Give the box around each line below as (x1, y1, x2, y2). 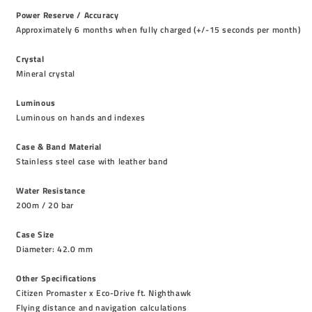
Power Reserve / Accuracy (16, 8, 119, 22)
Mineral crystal (16, 67, 75, 80)
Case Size (16, 228, 54, 241)
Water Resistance (16, 184, 86, 197)
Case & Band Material (16, 140, 102, 153)
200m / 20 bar (16, 198, 74, 212)
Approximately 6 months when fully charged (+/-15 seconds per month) (16, 23, 301, 36)
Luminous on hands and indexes (16, 111, 146, 124)
